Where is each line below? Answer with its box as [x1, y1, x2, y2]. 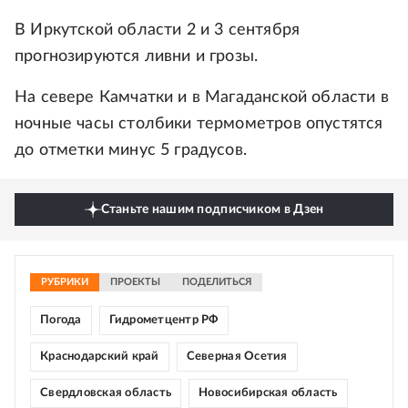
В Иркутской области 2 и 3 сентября [15, 22, 301, 38]
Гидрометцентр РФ [108, 314, 219, 326]
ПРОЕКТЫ [110, 277, 160, 287]
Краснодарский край [40, 351, 159, 362]
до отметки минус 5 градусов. [15, 142, 248, 158]
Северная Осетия [186, 351, 288, 362]
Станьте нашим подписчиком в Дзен [100, 203, 324, 216]
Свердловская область [40, 387, 172, 399]
